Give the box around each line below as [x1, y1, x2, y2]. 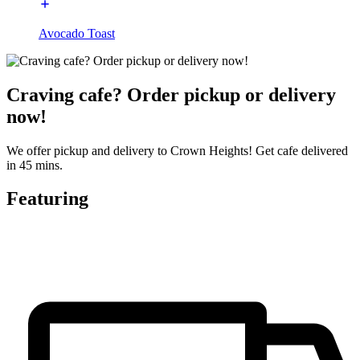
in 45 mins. [6, 157, 63, 172]
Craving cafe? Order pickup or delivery [6, 84, 336, 105]
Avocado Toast [39, 26, 115, 40]
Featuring [6, 188, 88, 210]
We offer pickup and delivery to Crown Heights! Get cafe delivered [6, 143, 348, 157]
